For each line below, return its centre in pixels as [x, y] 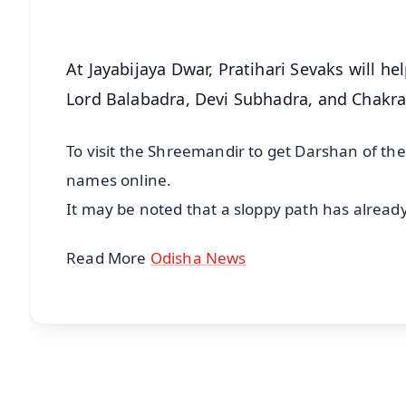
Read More [108, 258]
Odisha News [198, 258]
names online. [123, 179]
